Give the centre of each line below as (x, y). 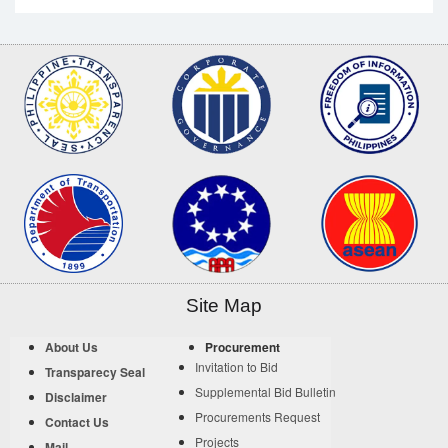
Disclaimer (76, 397)
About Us (71, 347)
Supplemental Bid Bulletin (266, 392)
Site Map (224, 306)
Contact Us (77, 422)
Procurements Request (258, 417)
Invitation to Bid (237, 367)
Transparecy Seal (95, 372)
